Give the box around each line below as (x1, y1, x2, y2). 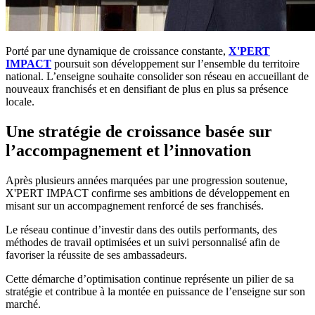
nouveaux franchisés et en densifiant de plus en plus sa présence (6, 83, 288, 96)
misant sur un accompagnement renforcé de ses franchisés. (6, 200, 264, 212)
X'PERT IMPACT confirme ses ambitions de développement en (6, 187, 290, 200)
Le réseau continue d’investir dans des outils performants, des (6, 224, 277, 236)
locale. (6, 96, 34, 108)
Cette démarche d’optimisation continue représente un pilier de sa (6, 273, 294, 285)
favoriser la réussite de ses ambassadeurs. (6, 249, 187, 262)
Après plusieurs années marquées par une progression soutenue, (6, 174, 288, 187)
